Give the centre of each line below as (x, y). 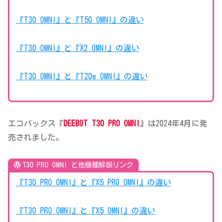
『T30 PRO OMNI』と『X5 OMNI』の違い (85, 210)
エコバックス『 (36, 123)
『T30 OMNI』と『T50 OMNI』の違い (80, 20)
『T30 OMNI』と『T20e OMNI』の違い (82, 76)
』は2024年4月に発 (173, 123)
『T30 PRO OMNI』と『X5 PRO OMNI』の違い (93, 183)
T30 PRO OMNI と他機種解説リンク (78, 165)
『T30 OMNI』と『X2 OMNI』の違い (77, 48)
